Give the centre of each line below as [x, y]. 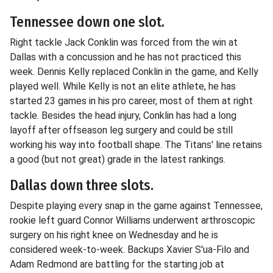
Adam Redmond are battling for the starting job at [117, 264]
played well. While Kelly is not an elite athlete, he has [123, 86]
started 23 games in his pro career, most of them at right [131, 101]
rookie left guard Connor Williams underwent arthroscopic [133, 220]
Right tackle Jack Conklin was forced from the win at [124, 42]
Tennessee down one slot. [87, 22]
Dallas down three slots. [82, 185]
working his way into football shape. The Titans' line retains [136, 145]
